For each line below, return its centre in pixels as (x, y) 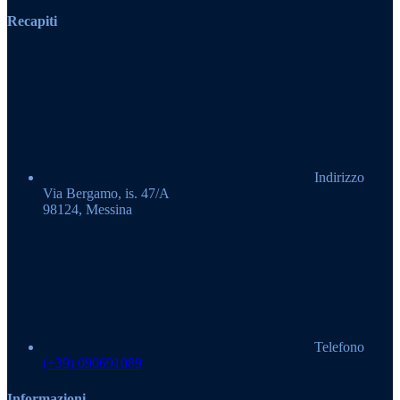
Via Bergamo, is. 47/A (106, 194)
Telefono (337, 347)
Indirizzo (337, 178)
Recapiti (32, 21)
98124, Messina (87, 210)
